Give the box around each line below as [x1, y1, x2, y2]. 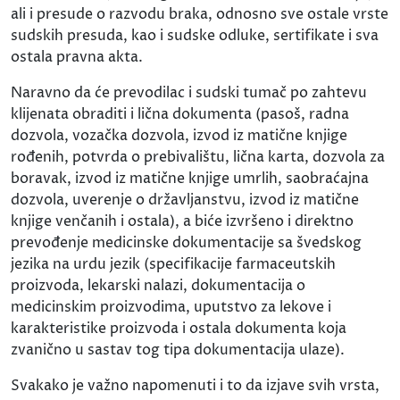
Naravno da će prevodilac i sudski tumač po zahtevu [11, 82, 367, 103]
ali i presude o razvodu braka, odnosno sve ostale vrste [11, 4, 388, 24]
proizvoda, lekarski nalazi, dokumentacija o [11, 275, 305, 296]
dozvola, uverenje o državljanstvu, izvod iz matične [11, 189, 359, 210]
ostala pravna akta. [11, 46, 143, 67]
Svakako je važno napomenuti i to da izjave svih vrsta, [11, 375, 379, 396]
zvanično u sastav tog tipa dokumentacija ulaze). [11, 339, 345, 360]
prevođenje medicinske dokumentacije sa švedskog [11, 232, 362, 253]
